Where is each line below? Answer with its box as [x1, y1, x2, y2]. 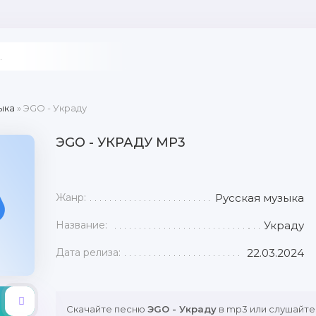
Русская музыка [214, 191, 304, 205]
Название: [56, 219, 107, 231]
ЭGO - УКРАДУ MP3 [56, 135, 186, 150]
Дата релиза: [56, 246, 121, 259]
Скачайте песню [66, 303, 147, 315]
